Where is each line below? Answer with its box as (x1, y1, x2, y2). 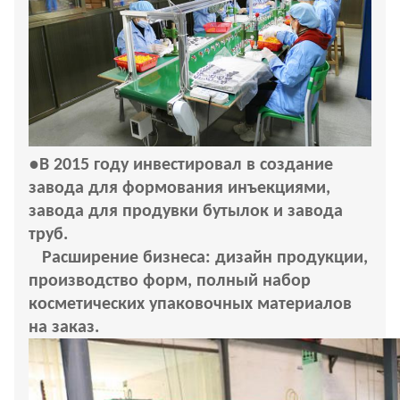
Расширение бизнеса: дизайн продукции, (42, 248, 368, 267)
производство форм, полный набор (29, 271, 311, 290)
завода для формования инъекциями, (29, 179, 330, 197)
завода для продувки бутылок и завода (29, 202, 343, 221)
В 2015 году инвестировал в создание (39, 155, 333, 174)
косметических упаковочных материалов (29, 295, 352, 313)
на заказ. (29, 318, 99, 337)
